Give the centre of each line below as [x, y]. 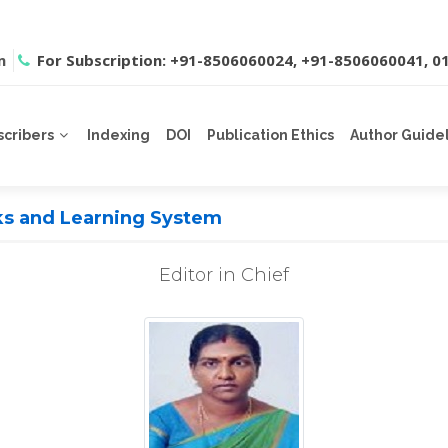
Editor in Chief [224, 274]
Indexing [118, 135]
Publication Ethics [270, 135]
